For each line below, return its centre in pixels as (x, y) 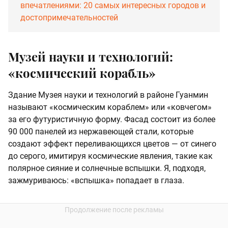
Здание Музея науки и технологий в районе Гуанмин (108, 95)
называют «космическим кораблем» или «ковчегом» (110, 107)
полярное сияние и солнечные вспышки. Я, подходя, (107, 168)
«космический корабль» (82, 73)
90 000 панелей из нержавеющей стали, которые (101, 131)
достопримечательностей (69, 17)
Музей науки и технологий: (91, 56)
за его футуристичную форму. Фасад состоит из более (112, 119)
